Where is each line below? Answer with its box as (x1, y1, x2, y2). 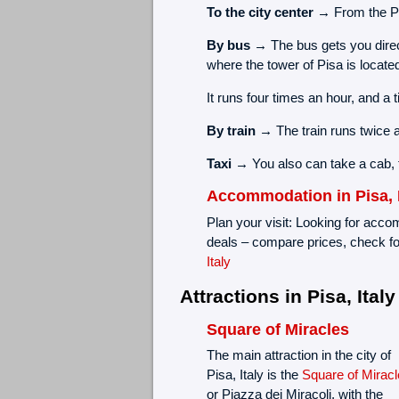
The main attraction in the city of (206, 347, 391, 363)
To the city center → (206, 4, 330, 20)
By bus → (206, 37, 267, 53)
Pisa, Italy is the (206, 367, 302, 383)
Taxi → (206, 156, 248, 172)
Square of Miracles (206, 320, 349, 338)
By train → (206, 123, 273, 139)
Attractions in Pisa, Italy (179, 285, 395, 306)
